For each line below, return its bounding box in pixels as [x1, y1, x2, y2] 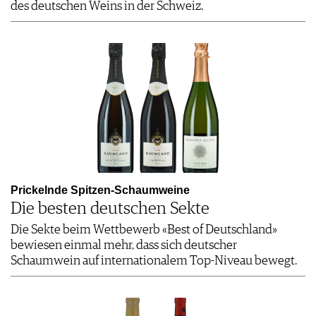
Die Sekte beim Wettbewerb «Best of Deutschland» [11, 224, 277, 237]
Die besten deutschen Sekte [11, 200, 209, 218]
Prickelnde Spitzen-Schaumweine [11, 184, 190, 197]
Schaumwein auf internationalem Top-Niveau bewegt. [11, 255, 297, 268]
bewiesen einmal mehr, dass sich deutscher [11, 239, 237, 253]
